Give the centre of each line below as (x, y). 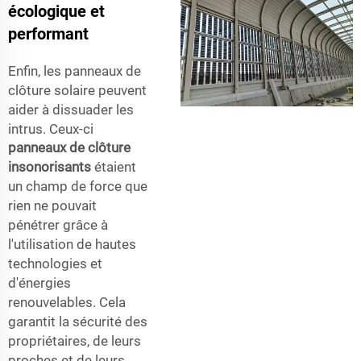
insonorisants (51, 166)
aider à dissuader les (71, 109)
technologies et (55, 263)
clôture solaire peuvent (77, 90)
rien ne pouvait (52, 205)
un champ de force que (78, 186)
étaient (115, 166)
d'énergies (39, 282)
